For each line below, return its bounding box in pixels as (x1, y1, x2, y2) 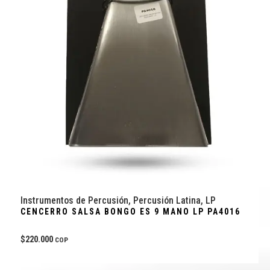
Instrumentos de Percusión (20, 194, 128, 206)
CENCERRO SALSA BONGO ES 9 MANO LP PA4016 (20, 206, 240, 216)
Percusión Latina (133, 194, 201, 206)
